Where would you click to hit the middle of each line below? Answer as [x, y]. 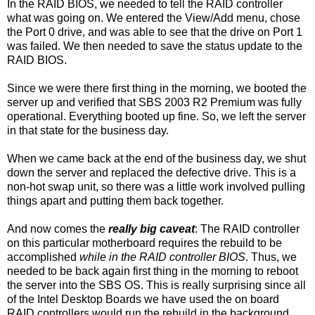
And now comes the [58, 229]
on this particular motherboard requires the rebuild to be [144, 243]
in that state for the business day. [88, 130]
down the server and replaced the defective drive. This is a [152, 172]
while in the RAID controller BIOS [162, 257]
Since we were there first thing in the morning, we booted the [157, 88]
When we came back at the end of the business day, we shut [156, 158]
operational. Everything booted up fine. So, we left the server [156, 116]
